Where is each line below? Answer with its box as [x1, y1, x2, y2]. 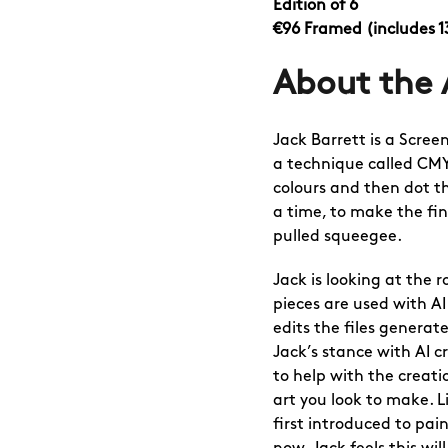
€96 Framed [273, 22, 366, 37]
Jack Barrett [273, 133, 366, 148]
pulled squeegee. [273, 229, 402, 244]
